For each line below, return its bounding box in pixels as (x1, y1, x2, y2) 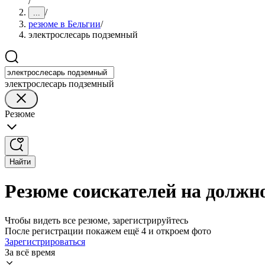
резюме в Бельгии (28, 19, 101, 29)
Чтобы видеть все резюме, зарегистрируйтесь (5, 215, 188, 225)
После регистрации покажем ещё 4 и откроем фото (5, 225, 211, 236)
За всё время (5, 247, 55, 257)
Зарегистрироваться (5, 236, 85, 247)
